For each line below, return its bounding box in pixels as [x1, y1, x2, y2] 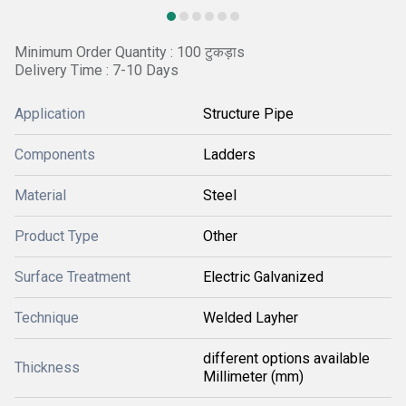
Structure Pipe [203, 105, 294, 122]
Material [14, 187, 66, 204]
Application [14, 105, 85, 122]
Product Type [14, 227, 99, 245]
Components [14, 146, 95, 163]
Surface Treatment [14, 268, 130, 285]
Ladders [203, 146, 256, 163]
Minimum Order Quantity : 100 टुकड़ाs [14, 43, 245, 61]
